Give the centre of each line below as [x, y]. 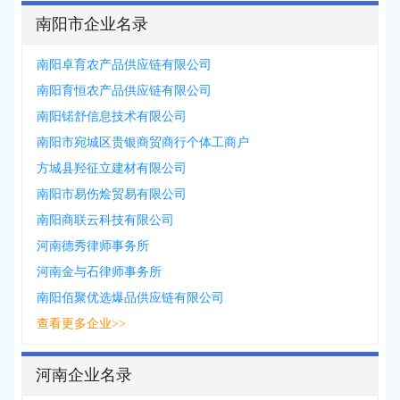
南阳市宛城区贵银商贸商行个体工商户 [143, 142]
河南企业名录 [84, 375]
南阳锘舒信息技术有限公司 [112, 117]
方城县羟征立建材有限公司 [112, 168]
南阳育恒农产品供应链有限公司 [124, 91]
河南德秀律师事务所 [93, 246]
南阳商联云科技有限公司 [105, 220]
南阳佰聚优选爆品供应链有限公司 [130, 298]
